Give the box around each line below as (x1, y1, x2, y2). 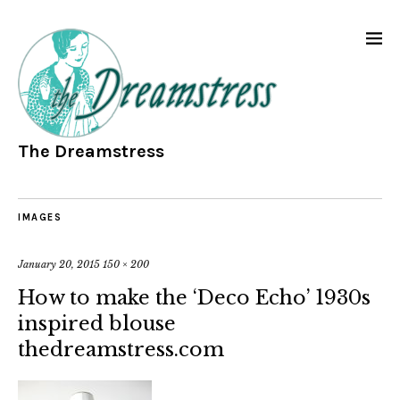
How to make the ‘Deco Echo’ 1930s (18, 286, 371, 311)
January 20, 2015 (18, 258, 100, 271)
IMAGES (18, 212, 62, 224)
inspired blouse (18, 312, 176, 337)
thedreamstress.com (18, 337, 224, 362)
